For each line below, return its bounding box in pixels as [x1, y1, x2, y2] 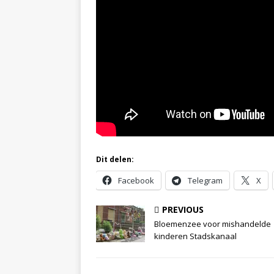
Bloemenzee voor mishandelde [154, 218, 271, 230]
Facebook [118, 175, 154, 187]
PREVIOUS [162, 204, 204, 216]
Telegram [188, 175, 223, 187]
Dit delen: [96, 154, 134, 165]
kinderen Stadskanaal [154, 231, 237, 242]
